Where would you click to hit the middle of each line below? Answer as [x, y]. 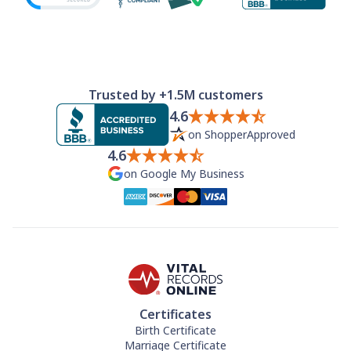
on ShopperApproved [241, 134]
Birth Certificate [175, 331]
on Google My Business [184, 173]
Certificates [175, 315]
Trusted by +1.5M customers [175, 94]
